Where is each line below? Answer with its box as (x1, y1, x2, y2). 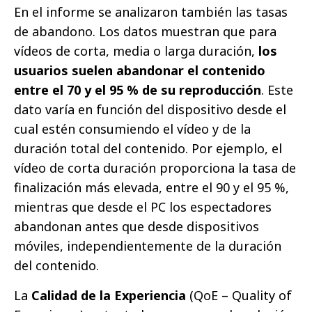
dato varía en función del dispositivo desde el (14, 101, 286, 118)
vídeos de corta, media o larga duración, (14, 42, 258, 60)
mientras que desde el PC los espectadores (14, 198, 272, 216)
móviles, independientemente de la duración (14, 237, 281, 255)
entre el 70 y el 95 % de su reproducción (14, 81, 261, 99)
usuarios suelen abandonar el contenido (14, 62, 265, 79)
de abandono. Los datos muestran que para (14, 23, 276, 40)
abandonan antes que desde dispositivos (14, 218, 259, 235)
